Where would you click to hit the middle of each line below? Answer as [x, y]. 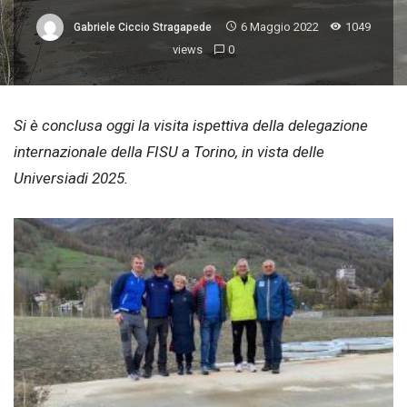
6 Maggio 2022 [280, 26]
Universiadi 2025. [71, 179]
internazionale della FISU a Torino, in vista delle [169, 152]
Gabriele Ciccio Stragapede [143, 27]
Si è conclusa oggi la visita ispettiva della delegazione [191, 126]
